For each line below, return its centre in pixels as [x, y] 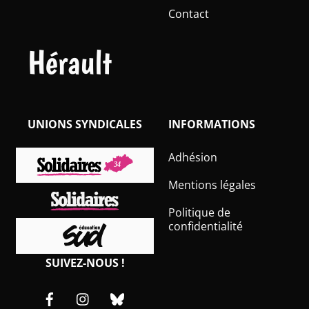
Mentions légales [212, 185]
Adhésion [193, 157]
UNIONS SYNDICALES [85, 124]
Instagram [123, 291]
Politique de [199, 212]
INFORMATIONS [212, 124]
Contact [189, 14]
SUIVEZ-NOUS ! [85, 262]
